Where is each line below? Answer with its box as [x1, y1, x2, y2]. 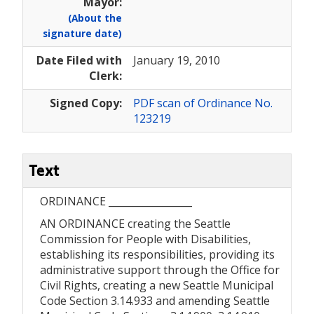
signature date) [43, 26, 122, 40]
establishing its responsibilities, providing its [40, 246, 275, 262]
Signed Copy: [50, 95, 122, 111]
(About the [68, 11, 122, 25]
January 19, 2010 [133, 52, 220, 68]
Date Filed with [36, 52, 122, 68]
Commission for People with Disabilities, [40, 231, 251, 247]
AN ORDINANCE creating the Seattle [40, 215, 231, 231]
